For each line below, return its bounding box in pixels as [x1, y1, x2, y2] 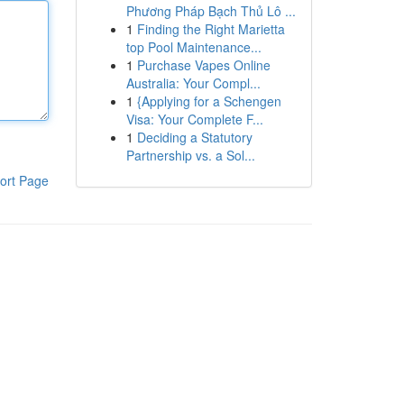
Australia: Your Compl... [125, 74, 261, 92]
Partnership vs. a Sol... [125, 146, 255, 164]
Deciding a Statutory [136, 128, 252, 146]
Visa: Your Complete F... [125, 110, 263, 128]
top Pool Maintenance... [125, 38, 262, 56]
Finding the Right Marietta [136, 20, 285, 38]
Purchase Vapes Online [136, 56, 271, 74]
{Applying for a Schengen [136, 92, 281, 110]
